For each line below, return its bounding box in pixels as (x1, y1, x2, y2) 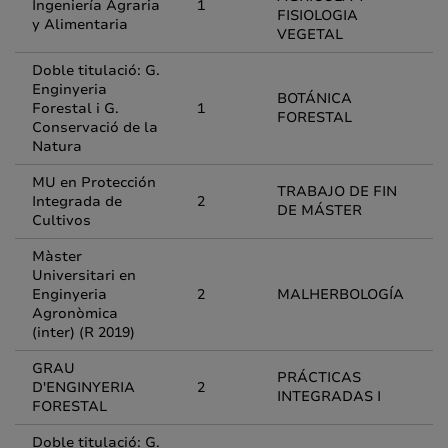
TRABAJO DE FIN (277, 182, 397, 201)
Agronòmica (32, 304, 118, 323)
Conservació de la (32, 118, 158, 137)
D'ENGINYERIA (32, 378, 135, 397)
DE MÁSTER (277, 201, 362, 220)
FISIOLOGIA (277, 6, 358, 25)
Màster (32, 247, 82, 266)
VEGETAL (277, 25, 343, 44)
